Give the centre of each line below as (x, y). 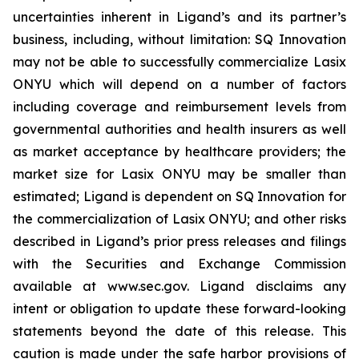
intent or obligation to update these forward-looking (179, 309)
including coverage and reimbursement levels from (179, 107)
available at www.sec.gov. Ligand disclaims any (179, 286)
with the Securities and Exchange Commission (179, 264)
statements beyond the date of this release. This (179, 331)
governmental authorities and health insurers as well (179, 129)
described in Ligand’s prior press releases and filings (179, 241)
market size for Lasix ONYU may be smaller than (179, 174)
